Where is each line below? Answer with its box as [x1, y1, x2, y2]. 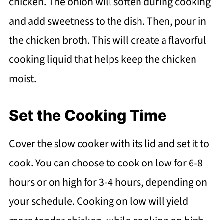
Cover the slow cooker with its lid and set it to [8, 136, 209, 152]
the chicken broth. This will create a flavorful [8, 32, 206, 49]
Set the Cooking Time [8, 107, 166, 125]
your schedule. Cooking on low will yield [8, 193, 188, 210]
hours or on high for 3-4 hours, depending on [8, 174, 207, 191]
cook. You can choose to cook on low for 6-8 [8, 155, 203, 171]
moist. [8, 71, 36, 87]
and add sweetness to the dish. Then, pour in [8, 13, 206, 29]
